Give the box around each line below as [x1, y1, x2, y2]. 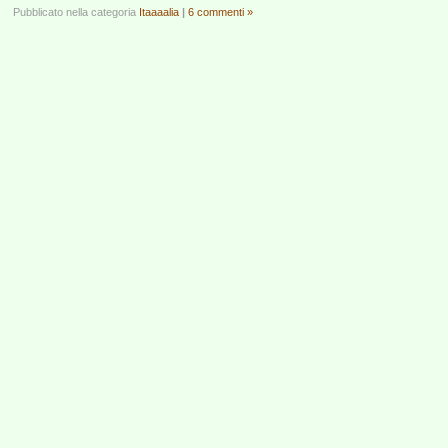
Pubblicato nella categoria [13, 6, 139, 18]
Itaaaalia [139, 6, 179, 18]
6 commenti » [188, 6, 253, 18]
